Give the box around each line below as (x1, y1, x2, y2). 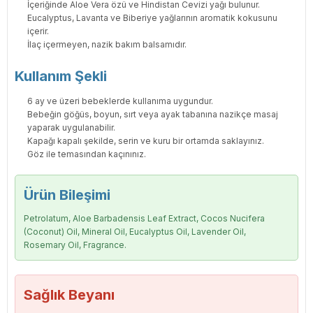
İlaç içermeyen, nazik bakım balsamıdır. (27, 39, 187, 50)
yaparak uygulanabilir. (27, 122, 115, 133)
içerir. (27, 26, 49, 37)
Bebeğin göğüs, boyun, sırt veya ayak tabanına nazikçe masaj (27, 109, 278, 120)
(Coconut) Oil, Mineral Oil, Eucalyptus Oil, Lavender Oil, (24, 226, 246, 238)
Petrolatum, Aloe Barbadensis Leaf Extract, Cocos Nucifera (24, 213, 265, 224)
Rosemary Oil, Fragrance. (24, 240, 126, 251)
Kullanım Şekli (15, 68, 107, 85)
